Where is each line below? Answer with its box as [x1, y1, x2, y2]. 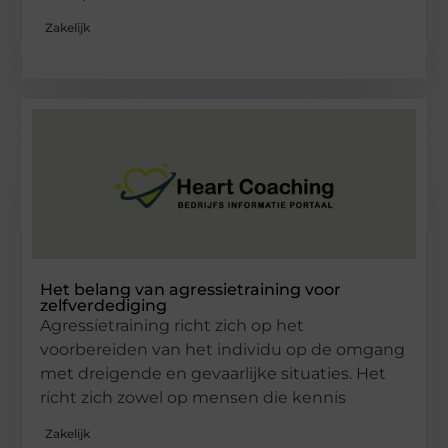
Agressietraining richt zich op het [40, 316, 305, 336]
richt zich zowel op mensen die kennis [40, 388, 347, 408]
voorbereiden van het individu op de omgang [40, 340, 406, 360]
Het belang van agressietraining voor [40, 280, 342, 300]
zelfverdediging [40, 296, 168, 316]
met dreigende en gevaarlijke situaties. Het [40, 364, 387, 384]
